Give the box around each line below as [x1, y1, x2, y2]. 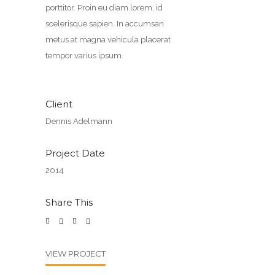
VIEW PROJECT [45, 249, 106, 258]
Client [45, 98, 72, 110]
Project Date [45, 147, 105, 159]
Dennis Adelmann [45, 117, 112, 126]
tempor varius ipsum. [45, 51, 123, 60]
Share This [45, 196, 93, 208]
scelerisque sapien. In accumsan [45, 19, 164, 28]
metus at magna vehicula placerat [45, 35, 171, 44]
